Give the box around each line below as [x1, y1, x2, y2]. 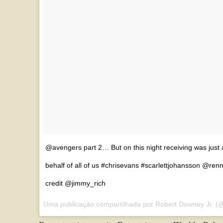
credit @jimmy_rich [45, 179, 106, 187]
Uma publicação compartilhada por [43, 200, 155, 208]
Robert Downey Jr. [155, 200, 214, 208]
